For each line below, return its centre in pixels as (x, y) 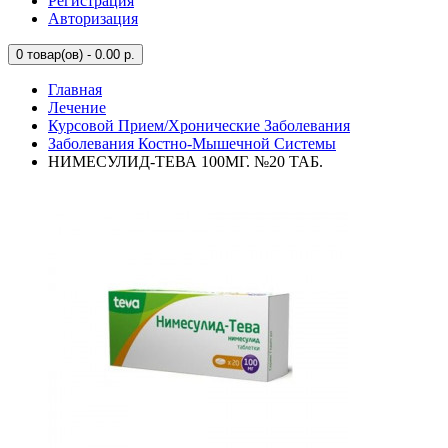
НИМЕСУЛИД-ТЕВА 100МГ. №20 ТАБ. (185, 161)
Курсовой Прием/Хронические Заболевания (199, 125)
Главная (75, 89)
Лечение (77, 107)
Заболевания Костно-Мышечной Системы (192, 143)
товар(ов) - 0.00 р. (79, 54)
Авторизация (93, 18)
